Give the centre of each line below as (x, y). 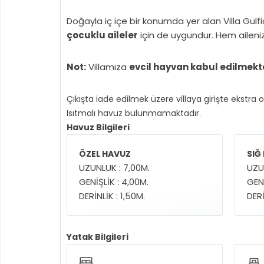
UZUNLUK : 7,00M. (114, 168)
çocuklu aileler (102, 35)
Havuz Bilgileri (98, 127)
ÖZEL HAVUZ (105, 154)
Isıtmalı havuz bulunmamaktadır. (134, 113)
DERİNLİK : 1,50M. (112, 196)
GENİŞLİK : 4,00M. (114, 182)
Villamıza (108, 67)
